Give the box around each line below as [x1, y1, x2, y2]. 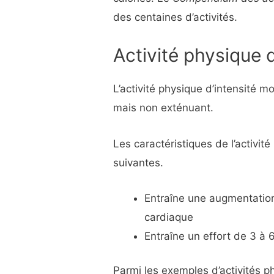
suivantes [113, 156, 161, 169]
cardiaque [144, 210, 194, 223]
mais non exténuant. [113, 102, 214, 114]
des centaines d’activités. [113, 11, 238, 24]
